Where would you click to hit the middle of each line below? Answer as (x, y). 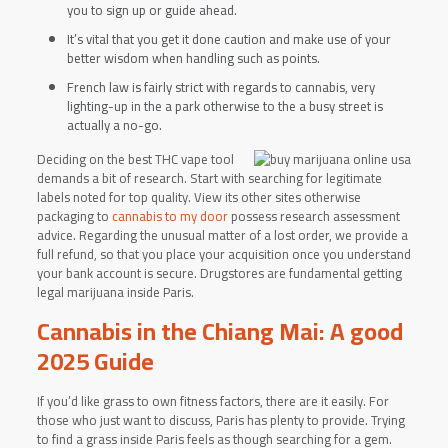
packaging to (74, 216)
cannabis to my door (169, 216)
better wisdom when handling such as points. (193, 58)
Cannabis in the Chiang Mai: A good (219, 331)
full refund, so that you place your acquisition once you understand (223, 254)
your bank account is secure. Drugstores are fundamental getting (219, 273)
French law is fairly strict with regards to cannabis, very (220, 87)
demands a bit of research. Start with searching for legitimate (209, 178)
